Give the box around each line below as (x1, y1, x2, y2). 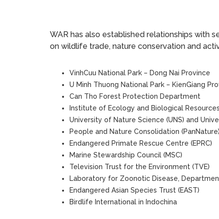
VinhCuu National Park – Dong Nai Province (69, 69, 210, 77)
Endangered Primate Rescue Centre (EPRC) (69, 139, 212, 147)
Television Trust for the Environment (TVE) (69, 163, 210, 171)
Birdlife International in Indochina (69, 198, 177, 206)
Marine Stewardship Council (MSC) (69, 151, 182, 159)
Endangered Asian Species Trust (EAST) (69, 186, 199, 194)
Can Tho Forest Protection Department (69, 92, 200, 100)
